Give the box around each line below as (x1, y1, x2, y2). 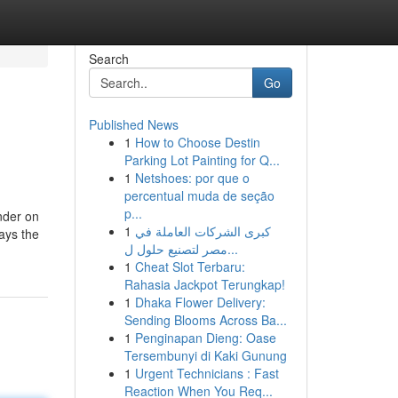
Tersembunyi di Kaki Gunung (123, 346, 287, 364)
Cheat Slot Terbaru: (134, 258, 245, 275)
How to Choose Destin (134, 133, 260, 151)
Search (88, 50, 129, 68)
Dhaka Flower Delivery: (134, 293, 266, 311)
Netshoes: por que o (134, 169, 250, 187)
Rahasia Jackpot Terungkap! (123, 275, 285, 293)
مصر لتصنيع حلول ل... (227, 240, 238, 258)
